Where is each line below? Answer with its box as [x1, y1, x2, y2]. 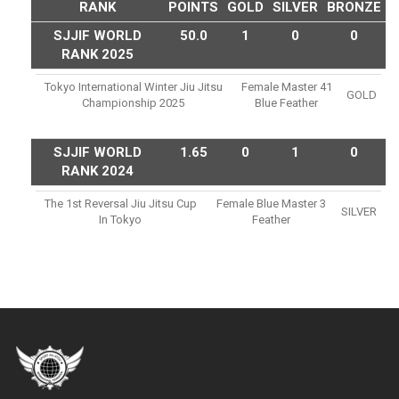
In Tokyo [99, 213, 142, 227]
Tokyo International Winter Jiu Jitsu [44, 80, 223, 94]
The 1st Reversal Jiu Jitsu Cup [44, 197, 197, 211]
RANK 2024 [61, 163, 134, 180]
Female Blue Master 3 [216, 197, 326, 211]
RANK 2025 [61, 46, 134, 63]
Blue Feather [255, 96, 318, 110]
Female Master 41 [240, 80, 332, 94]
